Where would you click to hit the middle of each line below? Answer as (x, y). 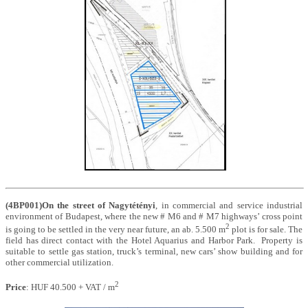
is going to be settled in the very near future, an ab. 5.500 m (115, 230)
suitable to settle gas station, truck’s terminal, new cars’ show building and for (154, 252)
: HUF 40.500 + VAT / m (70, 287)
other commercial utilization (58, 263)
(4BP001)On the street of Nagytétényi (81, 205)
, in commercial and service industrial (229, 205)
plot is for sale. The (266, 230)
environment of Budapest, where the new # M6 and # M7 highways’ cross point (154, 216)
